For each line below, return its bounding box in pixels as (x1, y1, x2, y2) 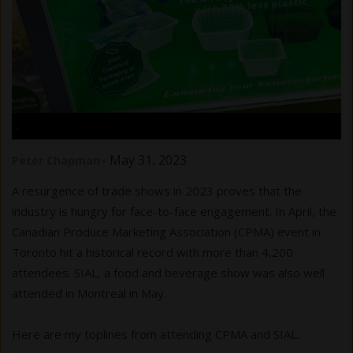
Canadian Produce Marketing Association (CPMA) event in (12, 224, 321, 240)
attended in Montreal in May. (12, 285, 166, 302)
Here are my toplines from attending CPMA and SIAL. (12, 326, 299, 343)
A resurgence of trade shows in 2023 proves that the (12, 183, 302, 199)
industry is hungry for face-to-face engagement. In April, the (12, 203, 336, 220)
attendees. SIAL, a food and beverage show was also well (12, 265, 325, 281)
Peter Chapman (12, 153, 100, 169)
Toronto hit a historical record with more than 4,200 (12, 244, 293, 261)
